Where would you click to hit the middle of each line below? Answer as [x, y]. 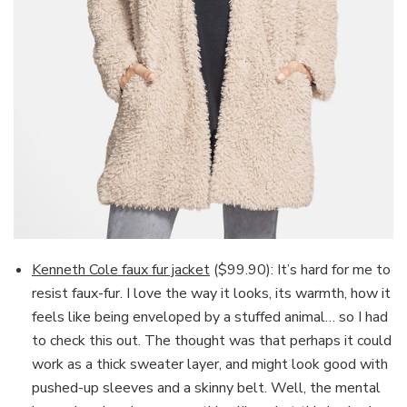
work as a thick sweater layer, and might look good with [210, 365]
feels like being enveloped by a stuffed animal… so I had [210, 318]
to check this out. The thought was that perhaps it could [212, 341]
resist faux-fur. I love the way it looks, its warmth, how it [211, 294]
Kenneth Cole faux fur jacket [121, 270]
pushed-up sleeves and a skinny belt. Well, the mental [206, 388]
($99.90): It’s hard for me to [300, 270]
